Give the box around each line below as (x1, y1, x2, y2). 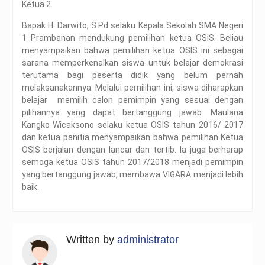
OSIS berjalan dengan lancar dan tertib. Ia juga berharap (21, 144, 244, 154)
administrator (117, 233, 179, 245)
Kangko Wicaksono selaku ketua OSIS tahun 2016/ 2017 (21, 119, 244, 130)
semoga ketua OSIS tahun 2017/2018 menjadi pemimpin (21, 157, 244, 167)
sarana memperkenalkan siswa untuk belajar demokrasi (21, 57, 244, 67)
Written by (66, 233, 117, 245)
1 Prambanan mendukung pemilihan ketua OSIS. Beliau (21, 33, 244, 43)
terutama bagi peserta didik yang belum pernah (21, 70, 244, 80)
